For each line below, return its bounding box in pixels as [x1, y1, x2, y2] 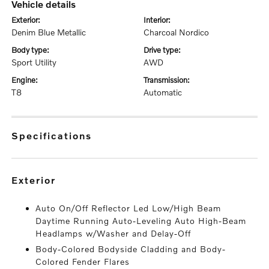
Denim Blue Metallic [11, 27, 86, 37]
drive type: [149, 45, 181, 55]
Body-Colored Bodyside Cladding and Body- [35, 244, 226, 254]
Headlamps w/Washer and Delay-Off [35, 228, 192, 238]
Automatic [144, 87, 182, 97]
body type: [17, 45, 50, 55]
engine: [16, 75, 38, 85]
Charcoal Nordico [144, 27, 209, 37]
